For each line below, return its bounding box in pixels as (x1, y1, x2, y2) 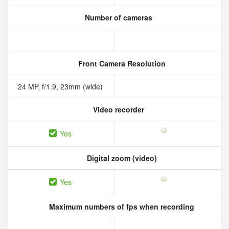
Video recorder (91, 104, 144, 114)
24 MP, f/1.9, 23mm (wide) (17, 81, 105, 91)
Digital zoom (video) (84, 153, 157, 163)
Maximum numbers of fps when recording (47, 201, 194, 212)
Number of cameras (83, 12, 152, 22)
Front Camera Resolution (76, 58, 166, 68)
